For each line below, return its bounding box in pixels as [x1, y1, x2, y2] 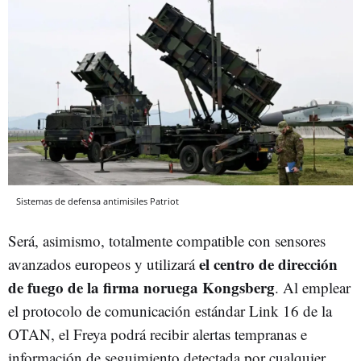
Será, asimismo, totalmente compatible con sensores [8, 230, 326, 251]
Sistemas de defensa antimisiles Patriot [16, 195, 179, 208]
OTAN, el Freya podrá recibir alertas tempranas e [8, 324, 307, 345]
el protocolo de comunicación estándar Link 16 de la [8, 301, 332, 322]
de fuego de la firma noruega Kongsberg [8, 276, 275, 299]
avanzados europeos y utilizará [8, 254, 199, 275]
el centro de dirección [199, 253, 338, 276]
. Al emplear [275, 277, 351, 298]
